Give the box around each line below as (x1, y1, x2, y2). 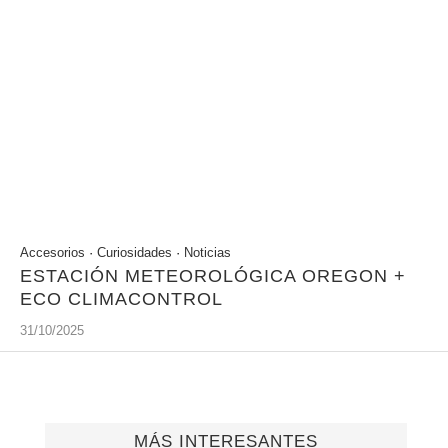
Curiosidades (97, 245, 172, 260)
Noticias (184, 245, 231, 260)
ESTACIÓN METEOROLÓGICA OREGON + (20, 266, 406, 286)
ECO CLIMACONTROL (20, 289, 223, 309)
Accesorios (20, 245, 85, 260)
